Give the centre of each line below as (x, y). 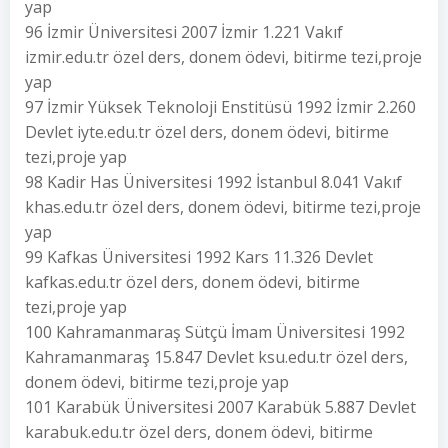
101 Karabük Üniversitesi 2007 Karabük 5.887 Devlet (220, 407)
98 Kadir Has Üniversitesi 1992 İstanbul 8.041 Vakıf (213, 182)
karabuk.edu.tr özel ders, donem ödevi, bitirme (199, 432)
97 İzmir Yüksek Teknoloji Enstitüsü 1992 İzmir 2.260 (220, 107)
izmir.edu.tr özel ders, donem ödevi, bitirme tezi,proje (223, 57)
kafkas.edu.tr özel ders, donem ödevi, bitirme (192, 282)
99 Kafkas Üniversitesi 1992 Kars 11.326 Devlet (199, 257)
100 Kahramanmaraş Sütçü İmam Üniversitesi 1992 (215, 332)
